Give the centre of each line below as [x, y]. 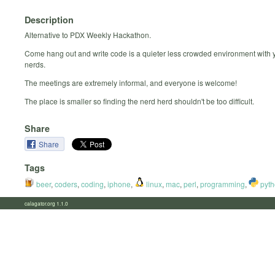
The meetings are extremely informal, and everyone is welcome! [131, 82]
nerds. [35, 64]
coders [66, 184]
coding [92, 184]
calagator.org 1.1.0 [50, 203]
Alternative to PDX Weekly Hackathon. [88, 34]
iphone [119, 184]
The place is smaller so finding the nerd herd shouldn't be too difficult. [139, 101]
